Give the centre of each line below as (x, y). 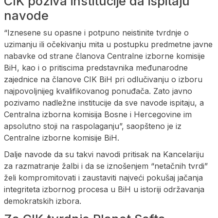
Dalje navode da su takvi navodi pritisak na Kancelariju (104, 154)
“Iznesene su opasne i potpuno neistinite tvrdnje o (96, 32)
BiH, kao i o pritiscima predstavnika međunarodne (96, 67)
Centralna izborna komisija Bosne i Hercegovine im (98, 114)
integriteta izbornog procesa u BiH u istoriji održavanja (104, 189)
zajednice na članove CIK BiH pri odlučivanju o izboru (103, 79)
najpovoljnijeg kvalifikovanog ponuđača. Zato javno (98, 91)
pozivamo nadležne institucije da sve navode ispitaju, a (104, 102)
